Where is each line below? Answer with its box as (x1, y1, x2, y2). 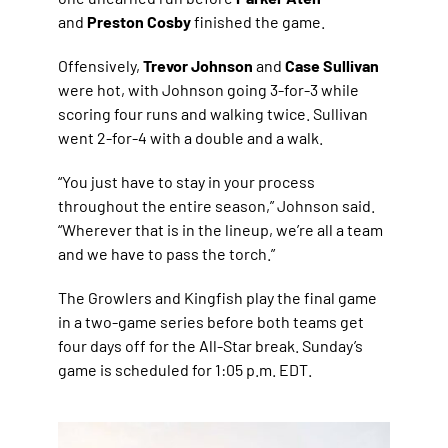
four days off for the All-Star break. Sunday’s (58, 335, 364, 355)
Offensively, (58, 55, 144, 75)
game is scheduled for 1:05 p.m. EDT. (58, 359, 313, 379)
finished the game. (191, 11, 326, 31)
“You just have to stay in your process (58, 171, 316, 191)
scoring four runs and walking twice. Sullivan (58, 103, 369, 123)
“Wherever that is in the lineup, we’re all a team (58, 219, 384, 239)
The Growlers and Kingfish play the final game (58, 287, 378, 307)
